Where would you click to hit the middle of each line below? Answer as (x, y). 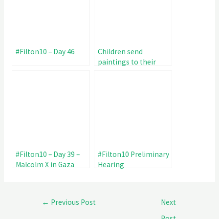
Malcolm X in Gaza (45, 164)
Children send (120, 51)
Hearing (111, 164)
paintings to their (127, 62)
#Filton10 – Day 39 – (47, 154)
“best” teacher (122, 72)
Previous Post (73, 202)
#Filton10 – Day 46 (45, 51)
